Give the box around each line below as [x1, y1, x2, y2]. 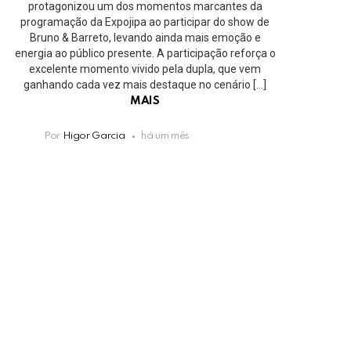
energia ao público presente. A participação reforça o [14, 47, 276, 60]
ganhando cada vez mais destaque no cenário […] [24, 78, 266, 92]
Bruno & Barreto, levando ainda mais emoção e [29, 31, 261, 45]
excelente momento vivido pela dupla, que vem [29, 63, 261, 76]
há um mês [141, 131, 190, 142]
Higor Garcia [62, 131, 125, 142]
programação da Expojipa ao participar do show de [20, 16, 270, 29]
